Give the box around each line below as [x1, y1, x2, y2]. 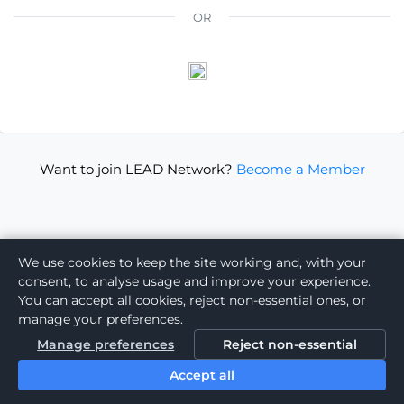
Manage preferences [37, 336, 175, 353]
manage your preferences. [18, 311, 183, 327]
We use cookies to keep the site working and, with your [18, 254, 366, 271]
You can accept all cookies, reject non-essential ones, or [18, 292, 366, 308]
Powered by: [138, 372, 202, 384]
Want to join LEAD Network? [39, 160, 233, 178]
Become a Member [235, 160, 365, 178]
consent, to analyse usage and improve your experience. [18, 273, 371, 289]
